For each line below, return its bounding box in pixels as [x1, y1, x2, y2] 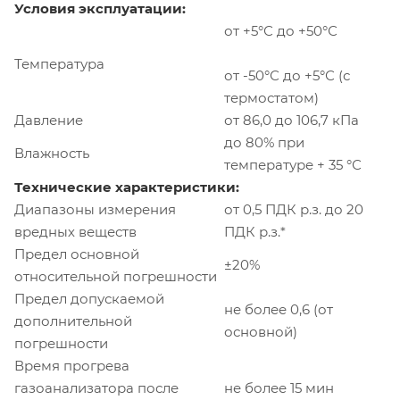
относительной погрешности [14, 267, 217, 285]
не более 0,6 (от [224, 300, 333, 318]
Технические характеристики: [14, 178, 239, 196]
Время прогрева [14, 356, 129, 374]
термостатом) [224, 88, 319, 106]
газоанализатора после [14, 379, 179, 396]
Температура [14, 54, 104, 72]
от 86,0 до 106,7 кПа [224, 111, 359, 129]
